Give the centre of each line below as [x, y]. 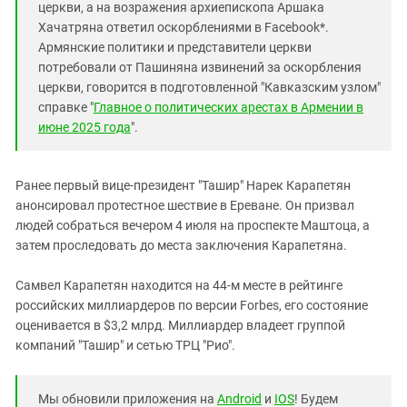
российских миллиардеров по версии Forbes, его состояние [192, 305]
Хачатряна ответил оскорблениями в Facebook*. [184, 27]
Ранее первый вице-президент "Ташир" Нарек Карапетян [183, 185]
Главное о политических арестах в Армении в [228, 107]
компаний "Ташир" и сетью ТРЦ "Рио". [127, 345]
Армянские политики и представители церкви [175, 47]
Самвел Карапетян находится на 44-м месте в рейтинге [179, 285]
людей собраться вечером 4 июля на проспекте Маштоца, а [193, 225]
